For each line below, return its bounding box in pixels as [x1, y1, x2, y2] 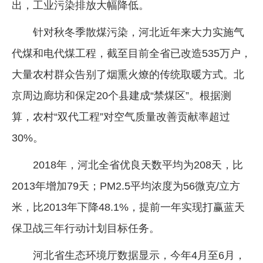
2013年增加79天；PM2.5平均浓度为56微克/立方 [12, 180, 240, 192]
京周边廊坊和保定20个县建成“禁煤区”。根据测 [12, 89, 231, 102]
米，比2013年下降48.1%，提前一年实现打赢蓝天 [12, 201, 245, 213]
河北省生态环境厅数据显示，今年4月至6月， [33, 249, 245, 261]
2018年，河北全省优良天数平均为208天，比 [33, 159, 243, 171]
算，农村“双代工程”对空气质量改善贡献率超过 [12, 110, 230, 123]
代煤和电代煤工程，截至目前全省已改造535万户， [12, 47, 251, 59]
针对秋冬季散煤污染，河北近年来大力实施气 [33, 26, 244, 38]
